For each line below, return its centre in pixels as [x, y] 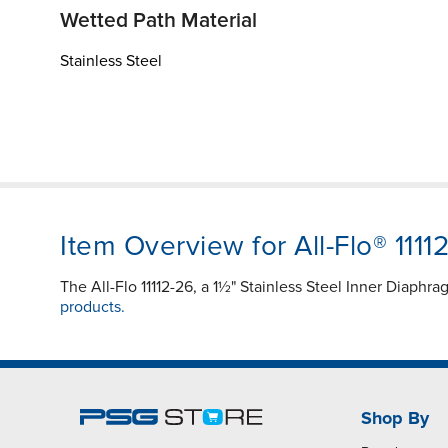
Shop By [394, 417]
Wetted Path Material [158, 20]
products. [92, 306]
